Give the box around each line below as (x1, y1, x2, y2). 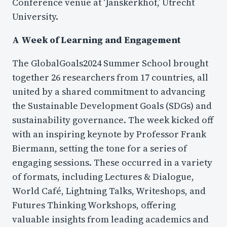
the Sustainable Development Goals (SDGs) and (12, 99, 212, 112)
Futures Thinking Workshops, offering (12, 199, 176, 212)
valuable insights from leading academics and (12, 213, 209, 226)
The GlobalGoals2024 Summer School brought (12, 57, 208, 70)
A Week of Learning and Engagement (12, 33, 181, 47)
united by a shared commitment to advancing (12, 85, 205, 98)
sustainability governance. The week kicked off (12, 113, 213, 127)
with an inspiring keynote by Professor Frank (12, 128, 206, 141)
